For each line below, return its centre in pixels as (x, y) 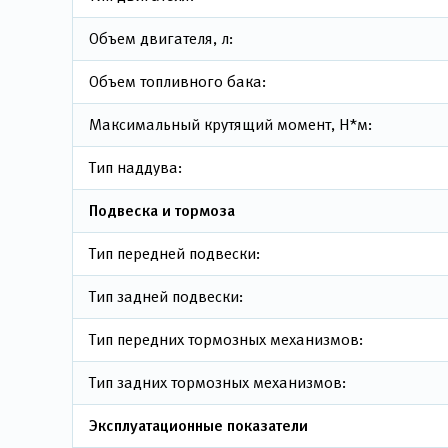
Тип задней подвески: (166, 296)
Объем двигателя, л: (161, 38)
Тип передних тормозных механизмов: (226, 339)
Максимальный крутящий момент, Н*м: (230, 124)
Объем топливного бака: (177, 81)
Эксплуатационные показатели (198, 425)
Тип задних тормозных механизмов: (217, 382)
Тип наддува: (135, 167)
